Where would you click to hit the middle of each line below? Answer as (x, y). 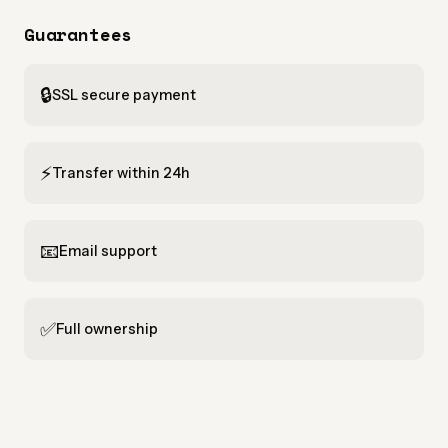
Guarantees (78, 34)
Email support (108, 250)
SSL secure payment (124, 94)
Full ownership (107, 328)
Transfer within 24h (121, 172)
